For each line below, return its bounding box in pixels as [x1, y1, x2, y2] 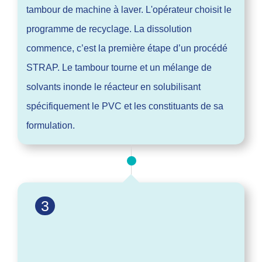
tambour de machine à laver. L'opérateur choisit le [26, 4, 232, 15]
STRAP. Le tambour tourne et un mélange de [26, 62, 212, 73]
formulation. [26, 120, 75, 130]
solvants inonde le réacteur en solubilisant [26, 81, 201, 92]
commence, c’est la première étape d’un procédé [26, 43, 227, 53]
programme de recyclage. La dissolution [26, 23, 192, 34]
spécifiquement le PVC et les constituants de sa [26, 101, 223, 111]
